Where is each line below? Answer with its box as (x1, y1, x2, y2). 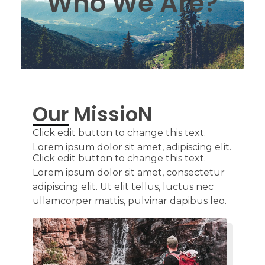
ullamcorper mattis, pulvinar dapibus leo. (33, 195, 227, 206)
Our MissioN (33, 100, 152, 128)
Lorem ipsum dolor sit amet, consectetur (33, 166, 225, 178)
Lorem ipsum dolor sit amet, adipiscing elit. (33, 141, 231, 153)
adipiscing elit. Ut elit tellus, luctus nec (33, 180, 214, 192)
